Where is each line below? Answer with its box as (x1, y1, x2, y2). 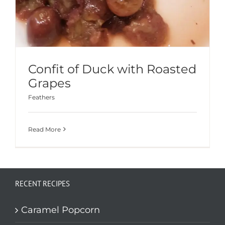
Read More (28, 125, 61, 133)
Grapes (28, 75, 71, 90)
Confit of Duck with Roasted (28, 61, 196, 76)
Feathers (28, 93, 55, 101)
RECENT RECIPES (15, 179, 70, 188)
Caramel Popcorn (21, 204, 100, 215)
